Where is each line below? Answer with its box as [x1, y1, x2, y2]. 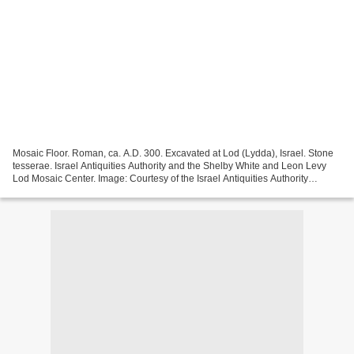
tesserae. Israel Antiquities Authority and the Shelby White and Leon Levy [13, 160, 326, 171]
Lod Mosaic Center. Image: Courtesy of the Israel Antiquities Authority [13, 172, 308, 184]
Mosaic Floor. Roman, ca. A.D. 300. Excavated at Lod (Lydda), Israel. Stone [13, 147, 333, 159]
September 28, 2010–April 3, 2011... [13, 185, 168, 197]
